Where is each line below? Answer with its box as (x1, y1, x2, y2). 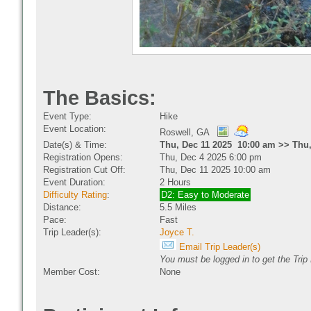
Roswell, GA (160, 127, 212, 137)
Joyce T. (160, 227, 194, 237)
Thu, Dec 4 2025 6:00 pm (160, 152, 262, 162)
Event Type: (43, 111, 92, 121)
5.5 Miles (160, 202, 196, 212)
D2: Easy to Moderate (161, 190, 249, 200)
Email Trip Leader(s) (176, 242, 260, 252)
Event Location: (43, 124, 106, 134)
